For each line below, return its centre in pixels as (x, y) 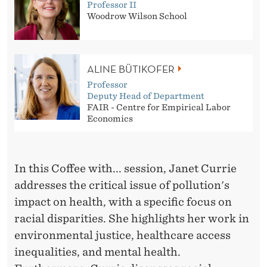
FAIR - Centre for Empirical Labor (159, 108)
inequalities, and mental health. (97, 252)
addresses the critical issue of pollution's (122, 185)
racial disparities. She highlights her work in (132, 219)
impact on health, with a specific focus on (123, 202)
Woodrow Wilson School (137, 16)
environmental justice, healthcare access (122, 235)
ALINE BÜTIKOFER (131, 69)
